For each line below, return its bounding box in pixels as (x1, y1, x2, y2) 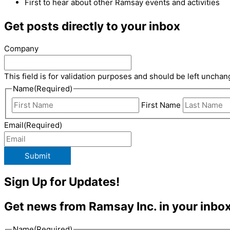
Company (4, 44, 39, 54)
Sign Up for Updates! (4, 175, 120, 189)
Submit (25, 150, 50, 161)
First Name (141, 100, 181, 110)
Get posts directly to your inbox (4, 18, 180, 33)
